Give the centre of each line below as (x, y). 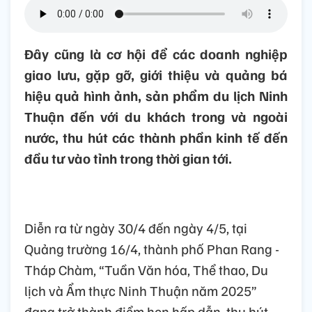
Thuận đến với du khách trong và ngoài (156, 117)
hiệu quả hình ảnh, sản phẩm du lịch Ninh (156, 96)
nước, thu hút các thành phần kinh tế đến (156, 138)
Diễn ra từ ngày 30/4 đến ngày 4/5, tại (136, 228)
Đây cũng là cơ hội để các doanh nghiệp (156, 54)
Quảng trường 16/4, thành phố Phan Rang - (152, 249)
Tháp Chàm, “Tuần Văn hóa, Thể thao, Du (146, 270)
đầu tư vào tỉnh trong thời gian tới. (128, 158)
